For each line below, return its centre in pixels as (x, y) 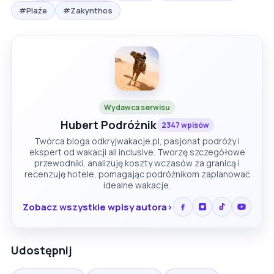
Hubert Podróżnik (108, 125)
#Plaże (33, 11)
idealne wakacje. (137, 185)
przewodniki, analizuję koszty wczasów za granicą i (137, 163)
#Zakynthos (88, 11)
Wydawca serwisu (137, 108)
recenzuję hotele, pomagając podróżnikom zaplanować (137, 174)
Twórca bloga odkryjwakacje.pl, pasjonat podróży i (137, 141)
